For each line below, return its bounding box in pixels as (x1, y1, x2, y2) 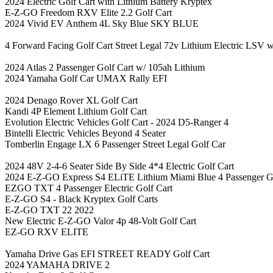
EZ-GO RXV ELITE (5, 226, 88, 237)
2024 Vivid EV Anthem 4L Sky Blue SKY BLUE (5, 18, 199, 29)
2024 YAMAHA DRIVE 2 (5, 259, 110, 270)
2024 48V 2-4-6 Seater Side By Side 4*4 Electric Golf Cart (5, 160, 234, 171)
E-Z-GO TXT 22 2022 (5, 204, 94, 215)
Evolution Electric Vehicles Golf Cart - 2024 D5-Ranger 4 (5, 116, 229, 127)
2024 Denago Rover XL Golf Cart (5, 94, 138, 105)
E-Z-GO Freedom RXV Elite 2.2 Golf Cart (5, 7, 172, 18)
